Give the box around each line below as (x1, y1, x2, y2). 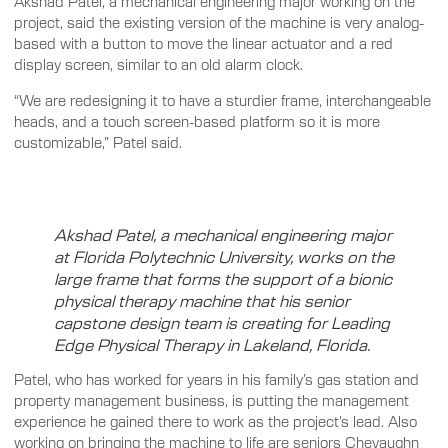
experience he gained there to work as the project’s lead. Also (14, 412, 417, 431)
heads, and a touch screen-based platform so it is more (14, 111, 380, 130)
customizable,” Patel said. (14, 132, 182, 151)
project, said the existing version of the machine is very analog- (14, 13, 424, 32)
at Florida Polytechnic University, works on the (54, 245, 394, 268)
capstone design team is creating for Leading (54, 311, 390, 334)
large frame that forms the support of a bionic (54, 267, 392, 290)
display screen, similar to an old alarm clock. (14, 55, 303, 74)
